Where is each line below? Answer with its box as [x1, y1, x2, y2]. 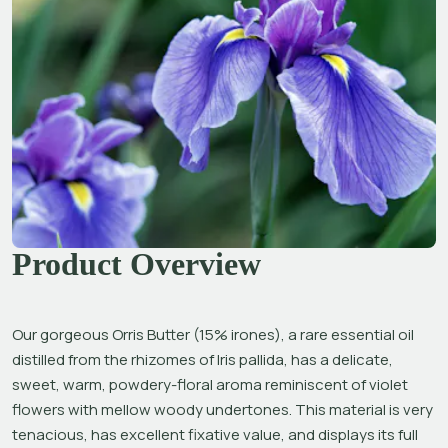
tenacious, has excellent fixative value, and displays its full [12, 423, 418, 445]
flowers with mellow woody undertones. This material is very [12, 398, 433, 420]
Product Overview [12, 245, 261, 282]
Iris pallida [217, 348, 284, 370]
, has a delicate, [284, 348, 393, 370]
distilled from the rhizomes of [12, 348, 217, 370]
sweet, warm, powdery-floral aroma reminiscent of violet [12, 373, 408, 395]
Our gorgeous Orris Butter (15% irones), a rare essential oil [12, 323, 414, 345]
